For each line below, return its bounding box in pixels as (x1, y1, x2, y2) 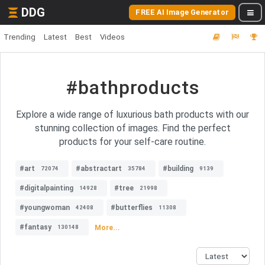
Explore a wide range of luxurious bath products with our (16, 109, 249, 120)
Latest (44, 33, 67, 41)
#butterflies (111, 203, 153, 212)
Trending (4, 33, 35, 41)
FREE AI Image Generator (135, 8, 229, 17)
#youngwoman (20, 203, 70, 212)
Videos (100, 33, 125, 41)
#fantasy (20, 223, 51, 231)
